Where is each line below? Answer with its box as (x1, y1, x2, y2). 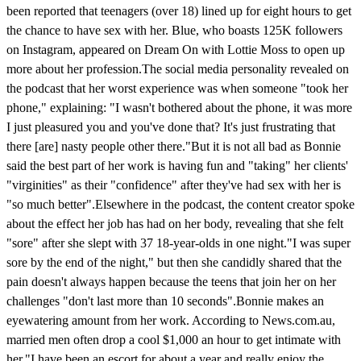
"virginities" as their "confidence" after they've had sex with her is (6, 177, 341, 192)
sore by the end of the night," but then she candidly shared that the (6, 255, 342, 269)
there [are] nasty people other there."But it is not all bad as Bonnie (6, 139, 341, 153)
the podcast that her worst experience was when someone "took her (6, 81, 348, 95)
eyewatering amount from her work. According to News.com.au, (6, 313, 335, 327)
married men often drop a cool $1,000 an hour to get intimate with (6, 332, 341, 346)
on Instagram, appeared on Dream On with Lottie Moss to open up (6, 42, 345, 56)
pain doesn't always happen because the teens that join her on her (6, 274, 336, 288)
